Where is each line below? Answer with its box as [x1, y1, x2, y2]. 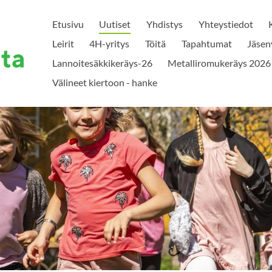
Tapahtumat [181, 38, 232, 49]
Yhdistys [146, 18, 183, 30]
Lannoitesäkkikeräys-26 [52, 57, 152, 69]
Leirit [52, 38, 74, 49]
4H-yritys [89, 38, 130, 49]
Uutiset [99, 18, 131, 30]
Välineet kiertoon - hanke [52, 76, 157, 88]
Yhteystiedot [198, 18, 253, 30]
